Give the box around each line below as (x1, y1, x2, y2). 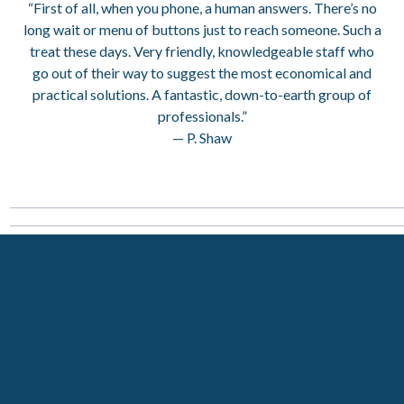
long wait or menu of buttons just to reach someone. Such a (23, 21, 381, 39)
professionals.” (157, 107, 247, 125)
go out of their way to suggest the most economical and (32, 64, 372, 82)
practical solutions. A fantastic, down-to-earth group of (32, 86, 372, 104)
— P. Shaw (172, 129, 232, 147)
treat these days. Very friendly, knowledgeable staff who (30, 42, 374, 60)
